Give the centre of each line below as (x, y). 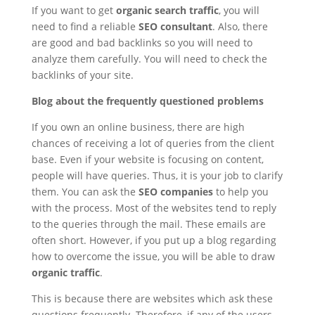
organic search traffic (167, 10)
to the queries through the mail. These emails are (148, 224)
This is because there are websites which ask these (152, 298)
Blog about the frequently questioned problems (147, 101)
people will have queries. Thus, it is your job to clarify (157, 175)
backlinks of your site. (82, 75)
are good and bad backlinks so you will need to (142, 43)
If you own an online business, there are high (138, 127)
